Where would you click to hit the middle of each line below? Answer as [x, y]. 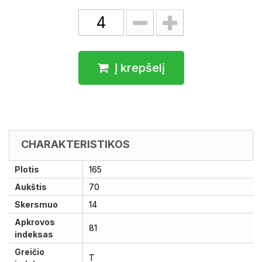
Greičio [30, 252]
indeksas [34, 234]
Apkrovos [35, 222]
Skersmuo [36, 204]
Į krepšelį [139, 68]
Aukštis [31, 187]
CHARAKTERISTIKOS [75, 144]
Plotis [27, 169]
